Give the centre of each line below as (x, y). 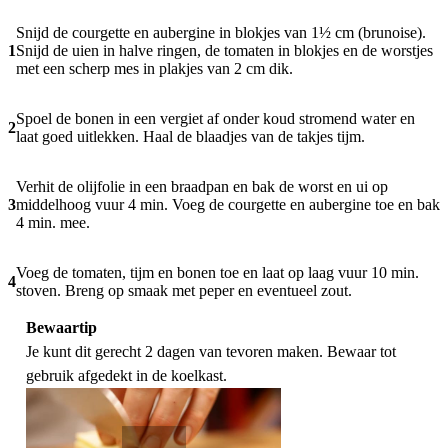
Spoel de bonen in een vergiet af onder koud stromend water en (215, 118)
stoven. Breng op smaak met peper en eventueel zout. (184, 290)
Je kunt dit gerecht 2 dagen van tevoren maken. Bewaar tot (211, 351)
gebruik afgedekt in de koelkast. (126, 375)
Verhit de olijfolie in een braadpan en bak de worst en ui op (202, 186)
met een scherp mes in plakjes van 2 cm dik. (154, 68)
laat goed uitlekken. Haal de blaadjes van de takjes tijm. (190, 136)
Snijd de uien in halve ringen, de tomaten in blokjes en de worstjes (224, 50)
